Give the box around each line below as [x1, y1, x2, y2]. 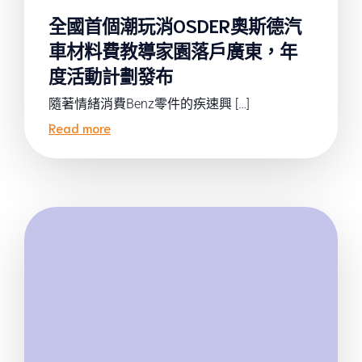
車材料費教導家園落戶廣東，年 [48, 38, 297, 61]
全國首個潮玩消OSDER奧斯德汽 [48, 13, 301, 36]
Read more [48, 119, 111, 136]
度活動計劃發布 [48, 63, 173, 86]
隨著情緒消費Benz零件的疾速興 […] [48, 96, 250, 112]
